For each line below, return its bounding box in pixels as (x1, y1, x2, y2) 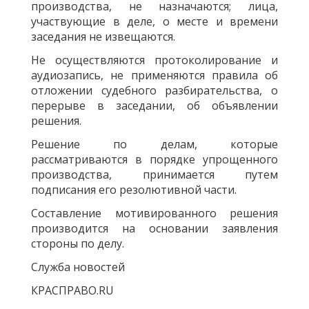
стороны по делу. (31, 235, 124, 251)
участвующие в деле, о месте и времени (31, 13, 278, 29)
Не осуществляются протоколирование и (31, 52, 278, 68)
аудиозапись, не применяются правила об (31, 67, 278, 83)
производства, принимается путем (31, 166, 278, 182)
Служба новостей (31, 259, 125, 275)
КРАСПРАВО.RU (31, 282, 114, 298)
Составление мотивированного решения (31, 205, 278, 221)
